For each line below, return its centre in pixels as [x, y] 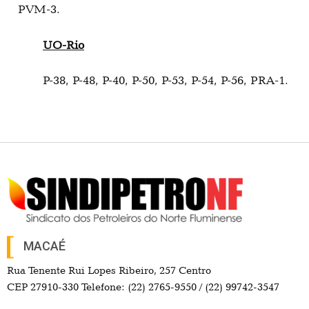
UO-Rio [63, 44]
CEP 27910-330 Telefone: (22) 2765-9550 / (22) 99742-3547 [143, 287]
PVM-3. [39, 9]
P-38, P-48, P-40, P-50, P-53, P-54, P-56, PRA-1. [166, 80]
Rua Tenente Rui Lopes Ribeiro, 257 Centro [109, 271]
